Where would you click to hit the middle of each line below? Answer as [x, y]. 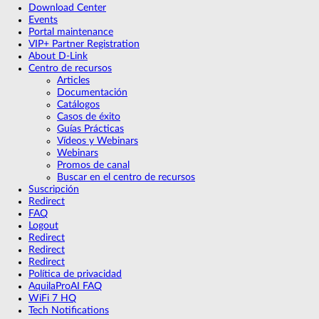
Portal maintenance [71, 32]
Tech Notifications [69, 310]
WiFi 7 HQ [52, 298]
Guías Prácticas [90, 129]
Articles [73, 80]
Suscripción [54, 189]
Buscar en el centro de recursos [126, 177]
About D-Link [58, 56]
